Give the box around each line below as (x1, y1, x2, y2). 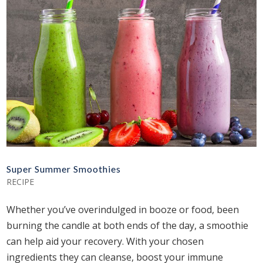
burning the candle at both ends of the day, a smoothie (6, 219, 249, 232)
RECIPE (6, 176, 35, 188)
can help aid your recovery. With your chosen (6, 235, 204, 248)
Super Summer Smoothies (6, 163, 122, 175)
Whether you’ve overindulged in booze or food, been (6, 203, 240, 217)
